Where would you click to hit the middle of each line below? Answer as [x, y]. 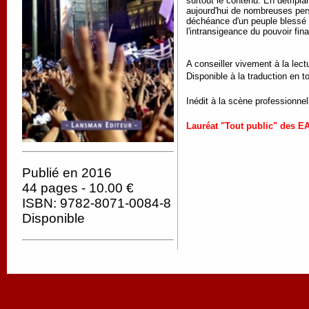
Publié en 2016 [67, 172]
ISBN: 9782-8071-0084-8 [97, 203]
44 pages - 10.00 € [78, 188]
